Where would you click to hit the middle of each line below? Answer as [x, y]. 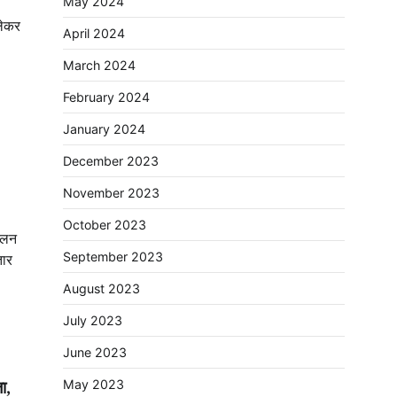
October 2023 [105, 225]
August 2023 [101, 288]
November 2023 [111, 193]
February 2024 [106, 97]
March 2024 [99, 65]
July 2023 [93, 320]
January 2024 [104, 129]
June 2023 [95, 352]
